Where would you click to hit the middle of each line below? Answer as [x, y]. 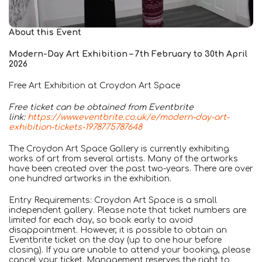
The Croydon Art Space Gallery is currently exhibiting [119, 149]
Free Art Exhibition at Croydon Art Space [96, 85]
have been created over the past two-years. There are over [131, 168]
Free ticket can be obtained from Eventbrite [101, 107]
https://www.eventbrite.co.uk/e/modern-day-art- [128, 117]
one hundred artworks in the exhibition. [90, 178]
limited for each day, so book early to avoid [101, 220]
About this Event [45, 32]
